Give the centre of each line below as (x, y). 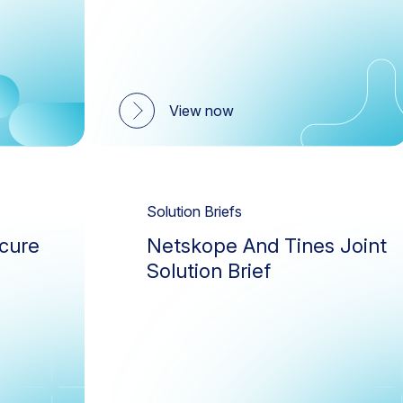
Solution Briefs (195, 211)
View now (201, 110)
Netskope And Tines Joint (267, 245)
